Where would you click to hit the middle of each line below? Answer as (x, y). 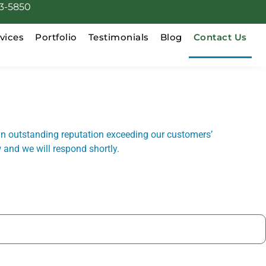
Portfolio (56, 37)
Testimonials (118, 37)
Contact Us (220, 37)
